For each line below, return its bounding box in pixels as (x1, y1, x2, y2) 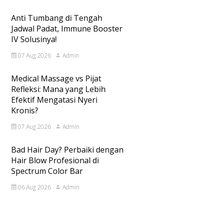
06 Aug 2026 (16, 183, 51, 191)
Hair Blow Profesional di (11, 155, 99, 166)
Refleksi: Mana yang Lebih (11, 84, 106, 94)
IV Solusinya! (11, 34, 57, 45)
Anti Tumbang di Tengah (11, 13, 102, 23)
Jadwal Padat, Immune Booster (11, 23, 123, 34)
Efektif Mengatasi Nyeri (11, 94, 97, 105)
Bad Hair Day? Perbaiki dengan (11, 144, 124, 155)
